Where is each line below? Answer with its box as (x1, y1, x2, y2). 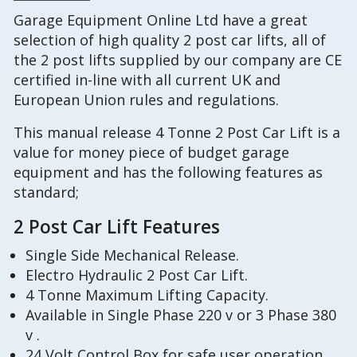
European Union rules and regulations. (14, 90, 280, 110)
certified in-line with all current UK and (14, 70, 281, 90)
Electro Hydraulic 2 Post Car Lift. (25, 265, 248, 284)
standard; (14, 182, 80, 202)
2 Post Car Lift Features (14, 214, 221, 239)
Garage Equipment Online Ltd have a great (14, 10, 308, 30)
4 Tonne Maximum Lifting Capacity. (25, 284, 269, 304)
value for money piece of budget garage (14, 143, 290, 163)
